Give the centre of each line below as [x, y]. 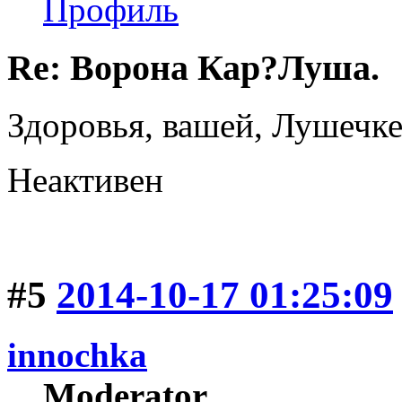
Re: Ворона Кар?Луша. [193, 67]
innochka [77, 355]
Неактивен [85, 180]
